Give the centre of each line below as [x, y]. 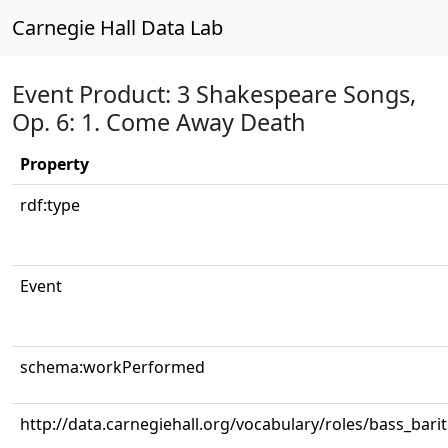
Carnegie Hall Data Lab [117, 27]
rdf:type [50, 205]
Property [54, 164]
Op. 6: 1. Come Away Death [159, 122]
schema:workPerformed [112, 367]
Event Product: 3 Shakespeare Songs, [214, 94]
